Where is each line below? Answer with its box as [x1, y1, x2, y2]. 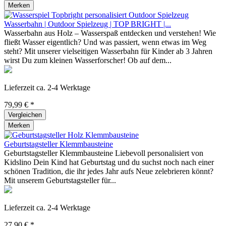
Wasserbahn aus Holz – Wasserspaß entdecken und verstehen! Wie [4, 28, 216, 37]
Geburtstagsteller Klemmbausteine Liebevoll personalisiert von [4, 148, 203, 157]
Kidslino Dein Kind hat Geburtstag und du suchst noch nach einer [4, 157, 214, 166]
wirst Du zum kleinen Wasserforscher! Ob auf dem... [4, 55, 172, 65]
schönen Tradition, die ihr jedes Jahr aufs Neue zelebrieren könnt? [4, 166, 213, 176]
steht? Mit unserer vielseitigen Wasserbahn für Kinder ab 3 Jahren [4, 46, 212, 55]
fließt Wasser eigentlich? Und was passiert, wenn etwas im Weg [4, 37, 206, 46]
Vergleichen [8, 110, 42, 119]
